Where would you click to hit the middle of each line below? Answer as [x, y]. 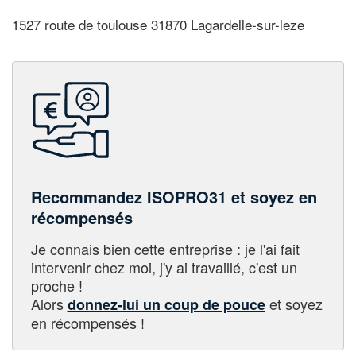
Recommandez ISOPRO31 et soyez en [174, 196]
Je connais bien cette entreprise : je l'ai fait [165, 248]
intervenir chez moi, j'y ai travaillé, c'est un [164, 267]
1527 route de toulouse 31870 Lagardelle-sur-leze [158, 25]
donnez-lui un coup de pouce [166, 304]
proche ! [56, 285]
